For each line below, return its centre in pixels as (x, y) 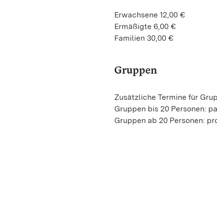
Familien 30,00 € (144, 38)
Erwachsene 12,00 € (150, 15)
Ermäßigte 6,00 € (145, 26)
